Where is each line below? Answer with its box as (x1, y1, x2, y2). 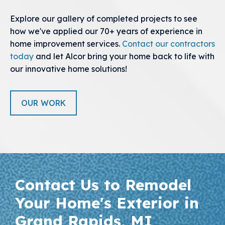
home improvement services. (10, 39, 122, 49)
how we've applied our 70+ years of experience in (10, 26, 202, 37)
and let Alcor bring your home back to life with (34, 51, 214, 62)
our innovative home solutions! (10, 64, 127, 74)
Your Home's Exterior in (15, 193, 199, 213)
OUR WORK (21, 98, 66, 108)
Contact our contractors (122, 39, 215, 49)
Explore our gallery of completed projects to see (10, 14, 197, 24)
